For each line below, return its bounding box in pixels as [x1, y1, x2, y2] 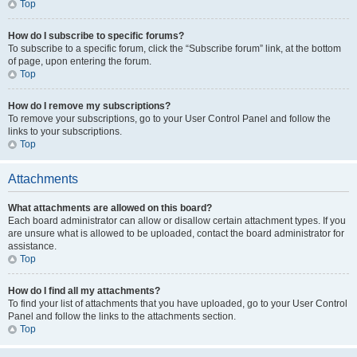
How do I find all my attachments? [8, 285, 160, 296]
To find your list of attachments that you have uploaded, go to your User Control [8, 298, 347, 309]
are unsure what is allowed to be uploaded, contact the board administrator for [8, 228, 344, 239]
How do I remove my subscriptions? [8, 100, 171, 112]
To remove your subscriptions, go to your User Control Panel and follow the [8, 113, 331, 124]
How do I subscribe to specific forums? [8, 30, 184, 41]
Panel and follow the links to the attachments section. [8, 311, 236, 322]
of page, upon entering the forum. [8, 56, 151, 67]
